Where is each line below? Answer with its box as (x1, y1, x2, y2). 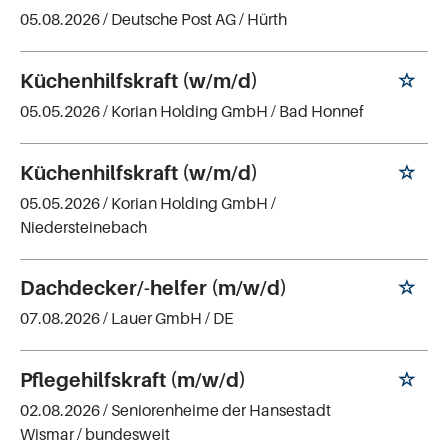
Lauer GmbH (111, 308, 202, 329)
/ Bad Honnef (271, 100, 364, 121)
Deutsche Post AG (111, 9, 236, 30)
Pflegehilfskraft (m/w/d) (20, 368, 246, 393)
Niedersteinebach (20, 216, 147, 237)
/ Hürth (239, 9, 287, 30)
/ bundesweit (77, 423, 170, 444)
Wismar (20, 423, 74, 444)
